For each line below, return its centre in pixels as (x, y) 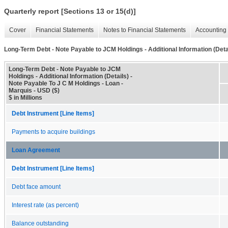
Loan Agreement (36, 150)
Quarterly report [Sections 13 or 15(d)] (70, 11)
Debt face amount (36, 187)
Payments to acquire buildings (53, 132)
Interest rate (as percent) (45, 205)
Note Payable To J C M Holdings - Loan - (66, 83)
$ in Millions (25, 97)
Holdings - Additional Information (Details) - (70, 76)
